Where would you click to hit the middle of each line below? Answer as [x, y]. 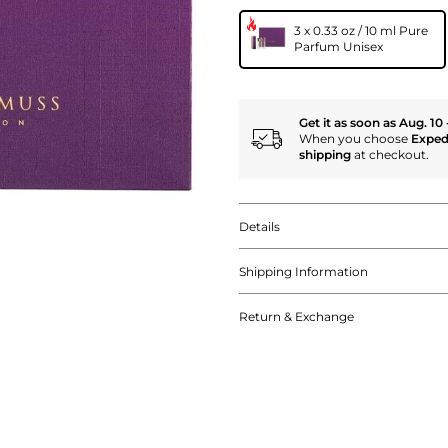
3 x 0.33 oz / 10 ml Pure [361, 30]
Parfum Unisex [338, 46]
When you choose [355, 138]
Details [259, 226]
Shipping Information [303, 271]
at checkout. [390, 154]
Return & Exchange [296, 316]
